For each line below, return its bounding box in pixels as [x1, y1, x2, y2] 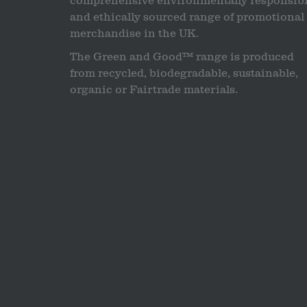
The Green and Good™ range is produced [70, 51, 294, 64]
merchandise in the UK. [70, 27, 199, 40]
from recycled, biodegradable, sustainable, [70, 67, 298, 80]
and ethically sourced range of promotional [70, 11, 304, 24]
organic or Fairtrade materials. [70, 84, 238, 97]
